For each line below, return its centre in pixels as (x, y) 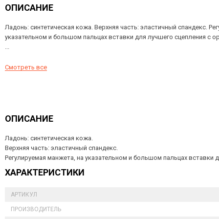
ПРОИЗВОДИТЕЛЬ (36, 209)
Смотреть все (26, 67)
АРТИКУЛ (24, 195)
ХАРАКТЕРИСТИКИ (45, 172)
